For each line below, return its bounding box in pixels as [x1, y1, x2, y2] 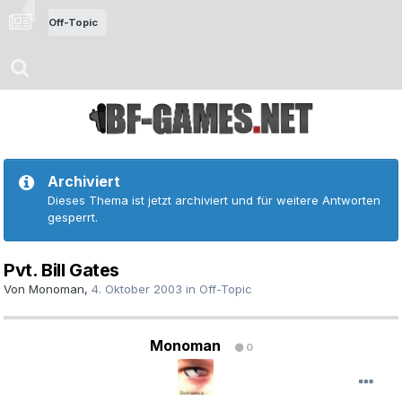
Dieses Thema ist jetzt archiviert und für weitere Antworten [48, 193, 380, 208]
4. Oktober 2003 [92, 282, 182, 297]
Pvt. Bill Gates [4, 259, 119, 282]
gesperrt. [48, 210, 98, 225]
